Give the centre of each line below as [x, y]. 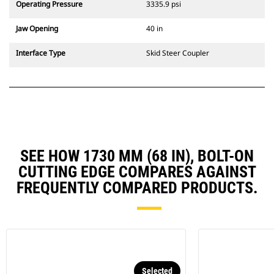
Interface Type [41, 53]
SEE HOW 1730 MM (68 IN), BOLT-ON [137, 156]
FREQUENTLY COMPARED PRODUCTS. [137, 188]
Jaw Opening [37, 29]
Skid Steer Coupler [178, 53]
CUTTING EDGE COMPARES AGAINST [137, 172]
